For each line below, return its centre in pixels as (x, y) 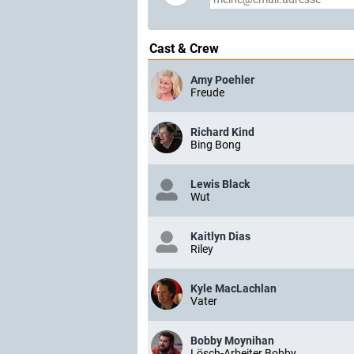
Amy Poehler (222, 80)
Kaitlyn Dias (220, 236)
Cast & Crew (184, 49)
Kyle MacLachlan (233, 288)
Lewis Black (220, 184)
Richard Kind (222, 132)
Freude (207, 92)
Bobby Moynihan (232, 341)
